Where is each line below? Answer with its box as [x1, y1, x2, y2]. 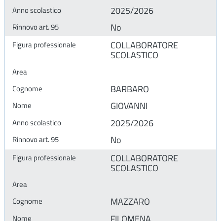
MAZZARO [110, 195, 150, 209]
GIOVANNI [110, 99, 147, 113]
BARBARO [110, 82, 149, 96]
